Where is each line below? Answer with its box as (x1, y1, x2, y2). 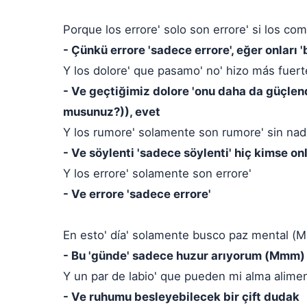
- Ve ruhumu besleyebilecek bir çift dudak (63, 290, 299, 304)
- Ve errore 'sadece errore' (63, 187, 211, 201)
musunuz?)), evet (63, 105, 160, 119)
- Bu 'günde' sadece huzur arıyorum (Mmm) (63, 249, 305, 262)
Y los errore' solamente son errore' (63, 167, 251, 180)
